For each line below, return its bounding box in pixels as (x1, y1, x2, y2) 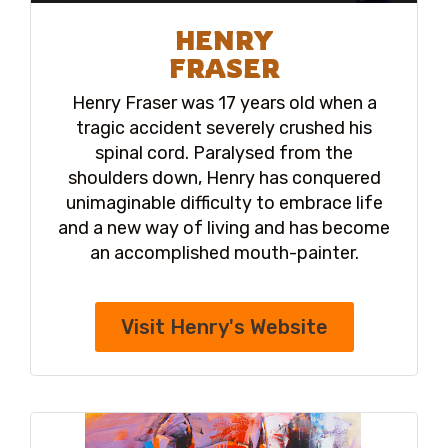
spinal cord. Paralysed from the (95, 142, 353, 165)
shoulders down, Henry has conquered (67, 167, 381, 190)
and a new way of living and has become (58, 217, 390, 240)
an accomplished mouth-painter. (89, 242, 359, 265)
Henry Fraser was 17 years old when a (71, 92, 377, 115)
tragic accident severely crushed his (76, 117, 372, 140)
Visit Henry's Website (120, 315, 328, 340)
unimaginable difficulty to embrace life (65, 192, 383, 215)
